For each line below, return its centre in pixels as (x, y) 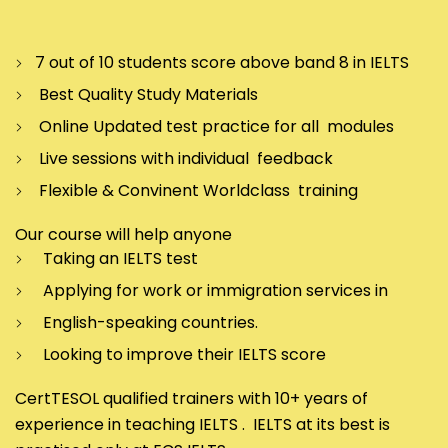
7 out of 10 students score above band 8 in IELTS (222, 63)
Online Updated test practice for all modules (214, 127)
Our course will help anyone (123, 235)
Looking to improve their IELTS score (180, 355)
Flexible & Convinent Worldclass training (196, 191)
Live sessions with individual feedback (184, 159)
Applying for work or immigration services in (211, 291)
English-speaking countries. (146, 323)
